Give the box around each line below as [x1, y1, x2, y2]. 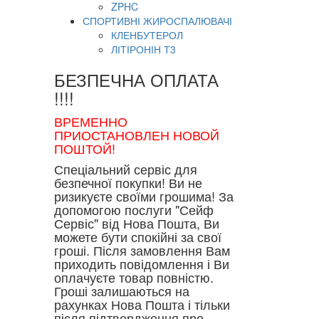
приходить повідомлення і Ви [54, 254, 229, 273]
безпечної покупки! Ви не [54, 173, 202, 192]
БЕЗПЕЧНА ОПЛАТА [54, 67, 219, 92]
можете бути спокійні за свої [54, 227, 221, 246]
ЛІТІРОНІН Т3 [111, 42, 176, 56]
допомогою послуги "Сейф [54, 200, 214, 219]
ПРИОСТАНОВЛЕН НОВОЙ [54, 125, 219, 144]
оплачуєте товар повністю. [54, 268, 214, 286]
